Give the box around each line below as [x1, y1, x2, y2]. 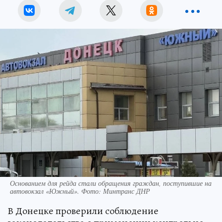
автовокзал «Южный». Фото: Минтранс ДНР [10, 186, 150, 196]
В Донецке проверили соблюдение [7, 204, 159, 218]
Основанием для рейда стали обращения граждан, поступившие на [10, 178, 212, 188]
